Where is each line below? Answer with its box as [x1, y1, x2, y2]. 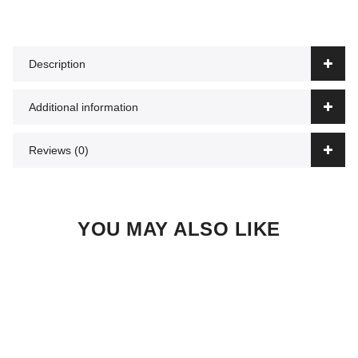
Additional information [29, 100, 138, 113]
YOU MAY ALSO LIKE [78, 217, 280, 240]
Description [29, 57, 86, 70]
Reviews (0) [29, 143, 89, 157]
